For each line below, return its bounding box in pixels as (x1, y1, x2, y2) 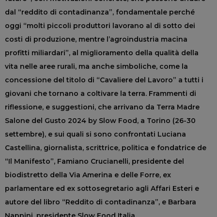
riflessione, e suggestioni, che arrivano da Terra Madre (5, 103, 200, 112)
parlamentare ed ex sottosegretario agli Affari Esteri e (5, 184, 199, 193)
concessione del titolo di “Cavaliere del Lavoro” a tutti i (5, 76, 203, 85)
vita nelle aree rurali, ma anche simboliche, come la (5, 62, 188, 71)
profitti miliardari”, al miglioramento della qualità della (5, 48, 199, 58)
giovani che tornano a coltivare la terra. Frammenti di (5, 89, 196, 98)
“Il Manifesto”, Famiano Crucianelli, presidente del (5, 157, 184, 166)
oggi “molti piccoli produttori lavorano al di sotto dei (5, 21, 195, 31)
